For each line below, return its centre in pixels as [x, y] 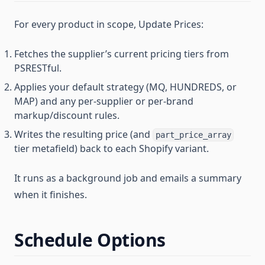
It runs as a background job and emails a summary [128, 178]
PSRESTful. [38, 68]
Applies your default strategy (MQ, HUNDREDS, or [125, 87]
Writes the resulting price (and [83, 134]
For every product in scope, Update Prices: [109, 24]
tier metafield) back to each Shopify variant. [112, 148]
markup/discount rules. [67, 115]
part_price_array [193, 135]
